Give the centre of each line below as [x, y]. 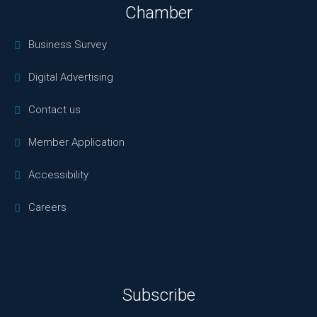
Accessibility [58, 174]
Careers [47, 207]
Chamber [158, 12]
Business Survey [68, 44]
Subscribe [158, 295]
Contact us [54, 109]
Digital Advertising [71, 77]
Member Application [76, 142]
